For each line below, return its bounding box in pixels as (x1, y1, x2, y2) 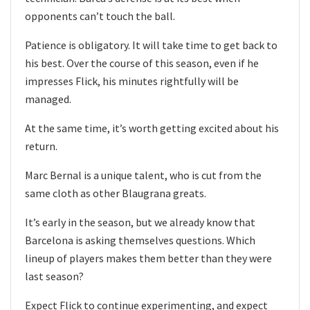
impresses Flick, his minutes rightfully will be (25, 74, 239, 89)
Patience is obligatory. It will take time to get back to (25, 38, 277, 53)
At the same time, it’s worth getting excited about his (25, 121, 279, 136)
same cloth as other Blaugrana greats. (25, 186, 206, 201)
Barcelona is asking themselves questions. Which (25, 233, 255, 248)
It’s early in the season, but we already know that (25, 215, 255, 230)
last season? (25, 269, 84, 284)
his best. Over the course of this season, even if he (25, 56, 259, 71)
